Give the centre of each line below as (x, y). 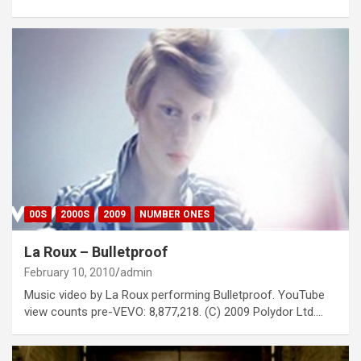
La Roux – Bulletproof (96, 252)
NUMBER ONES (174, 215)
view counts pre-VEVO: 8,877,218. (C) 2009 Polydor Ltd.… (174, 312)
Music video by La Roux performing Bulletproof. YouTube (174, 295)
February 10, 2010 (70, 273)
